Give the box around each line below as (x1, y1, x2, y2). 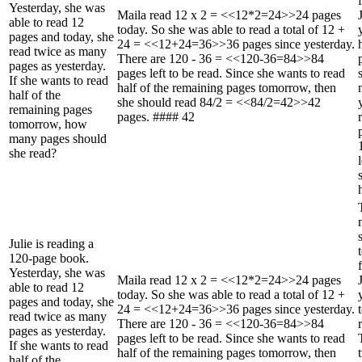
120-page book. (9, 250, 89, 265)
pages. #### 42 (117, 109, 195, 124)
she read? (9, 145, 57, 160)
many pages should (9, 131, 107, 145)
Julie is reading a (9, 236, 94, 250)
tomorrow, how (9, 116, 87, 131)
